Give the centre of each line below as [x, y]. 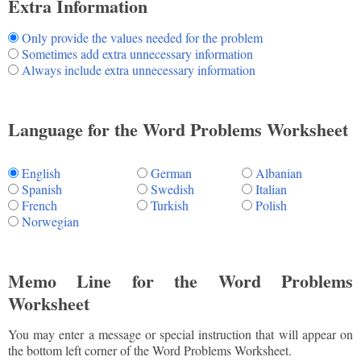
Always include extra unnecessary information [139, 69]
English [41, 172]
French [39, 205]
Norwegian [50, 221]
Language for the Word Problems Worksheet [178, 129]
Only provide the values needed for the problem [142, 37]
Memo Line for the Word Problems [180, 280]
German [171, 172]
